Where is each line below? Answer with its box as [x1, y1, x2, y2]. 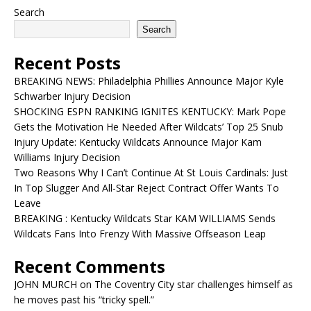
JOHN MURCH [14, 278, 77, 291]
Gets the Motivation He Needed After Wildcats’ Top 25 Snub [14, 120, 283, 133]
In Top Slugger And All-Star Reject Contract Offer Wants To [14, 181, 279, 194]
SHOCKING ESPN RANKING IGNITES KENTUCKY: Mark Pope [14, 105, 286, 118]
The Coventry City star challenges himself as [94, 278, 293, 291]
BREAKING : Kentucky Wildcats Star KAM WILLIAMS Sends [14, 212, 276, 225]
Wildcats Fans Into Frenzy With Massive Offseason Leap [14, 227, 266, 240]
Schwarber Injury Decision [14, 90, 131, 103]
